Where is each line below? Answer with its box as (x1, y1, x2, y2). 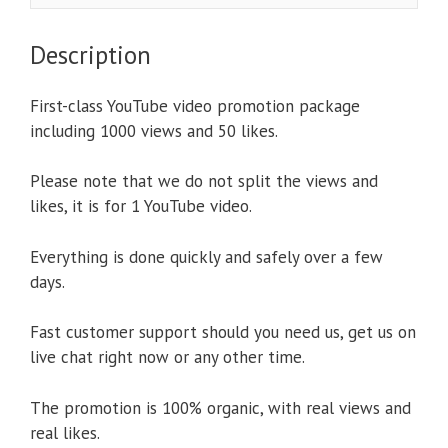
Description (30, 38, 151, 71)
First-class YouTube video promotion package (30, 94, 360, 117)
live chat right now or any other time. (30, 346, 305, 369)
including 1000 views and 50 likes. (30, 119, 278, 142)
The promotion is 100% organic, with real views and (30, 396, 411, 419)
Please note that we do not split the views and (30, 170, 378, 193)
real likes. (30, 421, 100, 444)
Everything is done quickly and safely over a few (30, 245, 383, 268)
